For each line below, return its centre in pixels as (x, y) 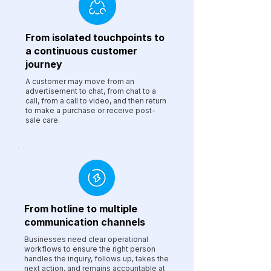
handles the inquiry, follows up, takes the (96, 259)
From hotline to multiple (81, 209)
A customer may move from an (80, 81)
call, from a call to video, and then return (96, 101)
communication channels (85, 222)
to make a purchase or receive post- (90, 110)
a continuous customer (81, 51)
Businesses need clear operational (86, 239)
